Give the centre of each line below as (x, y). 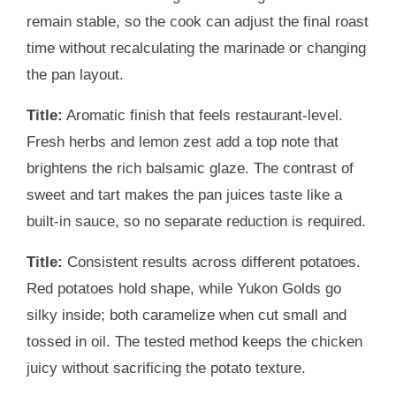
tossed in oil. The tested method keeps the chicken (194, 342)
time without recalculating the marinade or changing (196, 49)
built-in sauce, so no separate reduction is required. (196, 222)
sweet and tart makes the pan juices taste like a (184, 195)
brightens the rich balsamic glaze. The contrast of (190, 169)
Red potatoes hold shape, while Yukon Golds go (184, 289)
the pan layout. (75, 75)
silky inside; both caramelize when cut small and (187, 316)
